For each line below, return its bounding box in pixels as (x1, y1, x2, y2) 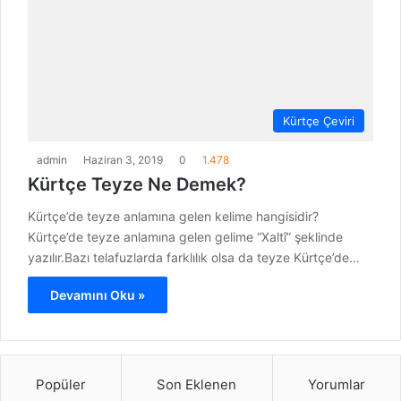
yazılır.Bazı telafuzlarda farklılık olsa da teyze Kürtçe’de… (28, 250, 360, 266)
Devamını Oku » (50, 287, 145, 303)
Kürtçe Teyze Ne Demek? (28, 174, 246, 196)
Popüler (36, 376, 87, 394)
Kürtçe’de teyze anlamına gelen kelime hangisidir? (28, 209, 319, 225)
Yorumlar (307, 376, 365, 394)
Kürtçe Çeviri (283, 114, 354, 129)
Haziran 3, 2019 (83, 153, 163, 167)
